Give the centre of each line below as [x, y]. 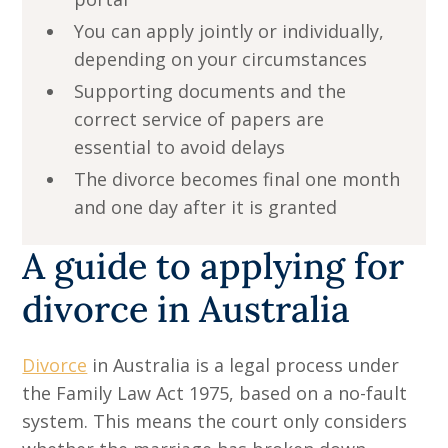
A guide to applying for [213, 265]
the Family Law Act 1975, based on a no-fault [215, 392]
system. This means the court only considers [215, 420]
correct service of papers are [199, 118]
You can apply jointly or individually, [229, 30]
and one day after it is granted [206, 206]
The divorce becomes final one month [237, 178]
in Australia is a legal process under [243, 364]
